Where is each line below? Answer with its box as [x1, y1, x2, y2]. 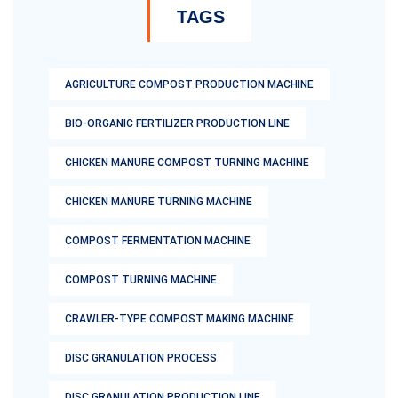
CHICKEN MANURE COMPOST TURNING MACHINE [65, 156, 309, 169]
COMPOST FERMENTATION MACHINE [65, 235, 251, 247]
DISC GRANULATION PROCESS [65, 352, 217, 364]
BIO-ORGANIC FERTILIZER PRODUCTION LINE [65, 117, 290, 130]
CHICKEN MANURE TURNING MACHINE [65, 195, 252, 208]
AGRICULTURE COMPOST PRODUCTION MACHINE [65, 78, 314, 91]
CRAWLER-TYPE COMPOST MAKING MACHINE [65, 313, 294, 325]
